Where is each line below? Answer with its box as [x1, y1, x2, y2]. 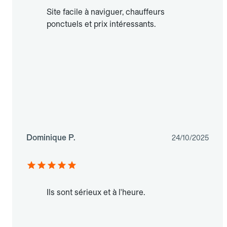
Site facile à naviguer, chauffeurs [47, 7, 165, 17]
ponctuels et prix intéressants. [47, 19, 156, 29]
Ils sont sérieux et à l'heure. [47, 187, 145, 198]
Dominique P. [26, 133, 75, 143]
